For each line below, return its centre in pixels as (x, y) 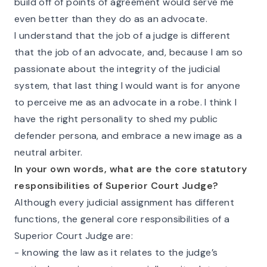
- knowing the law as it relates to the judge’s (116, 252)
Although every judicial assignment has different (125, 202)
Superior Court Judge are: (74, 236)
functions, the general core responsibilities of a (122, 219)
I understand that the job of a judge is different (122, 35)
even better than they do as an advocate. (111, 19)
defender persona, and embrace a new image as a (128, 136)
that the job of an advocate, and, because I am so (129, 52)
